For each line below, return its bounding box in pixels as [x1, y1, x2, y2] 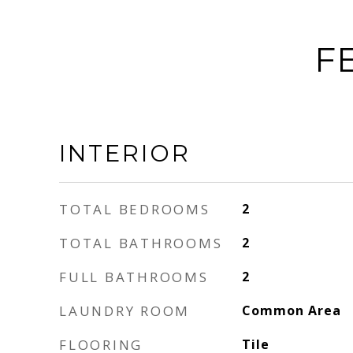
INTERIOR [59, 139, 191, 167]
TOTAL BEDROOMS [59, 200, 210, 218]
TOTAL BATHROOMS [59, 234, 223, 252]
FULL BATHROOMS [59, 268, 209, 286]
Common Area [241, 302, 341, 319]
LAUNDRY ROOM [59, 302, 190, 320]
